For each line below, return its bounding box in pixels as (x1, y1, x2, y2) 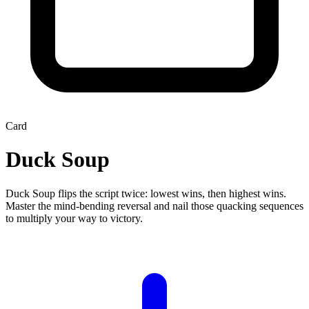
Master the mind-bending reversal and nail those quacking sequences (6, 199, 303, 212)
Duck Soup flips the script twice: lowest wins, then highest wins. (6, 187, 286, 199)
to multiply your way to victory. (6, 212, 143, 224)
